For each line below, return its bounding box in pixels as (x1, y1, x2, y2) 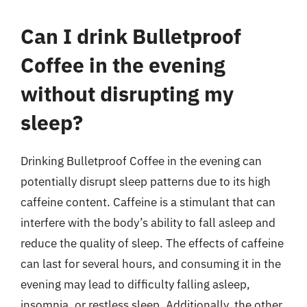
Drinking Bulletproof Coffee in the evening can (21, 153, 262, 169)
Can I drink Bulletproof (21, 22, 241, 49)
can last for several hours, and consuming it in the (21, 256, 281, 271)
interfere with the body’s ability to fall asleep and (21, 214, 275, 230)
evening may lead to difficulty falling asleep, (21, 276, 250, 292)
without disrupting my (21, 79, 234, 107)
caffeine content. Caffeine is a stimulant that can (21, 194, 275, 210)
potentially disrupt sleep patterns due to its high (21, 173, 271, 189)
